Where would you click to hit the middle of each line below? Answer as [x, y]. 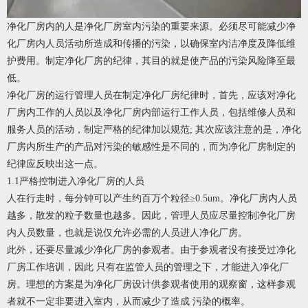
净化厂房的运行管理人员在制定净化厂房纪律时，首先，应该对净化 [151, 96]
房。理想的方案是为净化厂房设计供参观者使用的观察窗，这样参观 [151, 285]
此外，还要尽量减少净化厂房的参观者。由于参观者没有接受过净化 [151, 250]
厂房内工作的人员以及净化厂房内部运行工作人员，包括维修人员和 [151, 113]
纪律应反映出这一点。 [55, 164]
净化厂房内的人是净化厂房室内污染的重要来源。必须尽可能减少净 [151, 27]
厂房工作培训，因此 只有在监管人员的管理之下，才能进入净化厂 [148, 267]
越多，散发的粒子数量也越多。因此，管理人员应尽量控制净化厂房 [151, 216]
